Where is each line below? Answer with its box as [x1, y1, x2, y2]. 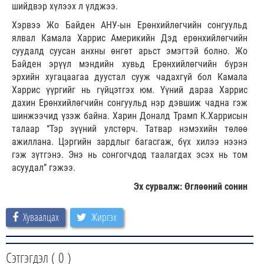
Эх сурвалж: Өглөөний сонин [134, 181, 247, 193]
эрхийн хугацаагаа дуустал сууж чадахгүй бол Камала [12, 71, 247, 83]
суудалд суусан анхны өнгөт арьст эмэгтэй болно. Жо [12, 45, 247, 57]
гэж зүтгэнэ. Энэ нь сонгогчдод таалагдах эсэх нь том [12, 149, 247, 161]
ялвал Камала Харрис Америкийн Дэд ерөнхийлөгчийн [12, 32, 247, 44]
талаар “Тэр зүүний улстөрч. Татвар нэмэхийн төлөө [12, 123, 247, 135]
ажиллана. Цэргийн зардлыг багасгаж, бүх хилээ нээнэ [12, 136, 247, 148]
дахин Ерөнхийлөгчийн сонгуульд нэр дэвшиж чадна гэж [12, 97, 247, 109]
